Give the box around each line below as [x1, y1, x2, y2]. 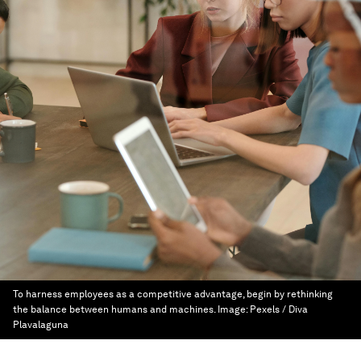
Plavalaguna [13, 319, 68, 330]
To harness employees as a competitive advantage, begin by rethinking [13, 288, 333, 300]
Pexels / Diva [250, 304, 308, 315]
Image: [218, 304, 250, 315]
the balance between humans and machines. [13, 304, 218, 315]
